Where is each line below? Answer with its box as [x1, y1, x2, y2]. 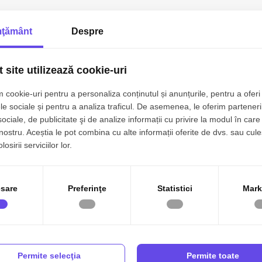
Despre [71, 26, 104, 36]
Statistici [157, 183, 192, 193]
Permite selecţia [18, 250, 81, 260]
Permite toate [187, 250, 239, 260]
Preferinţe [67, 183, 106, 193]
